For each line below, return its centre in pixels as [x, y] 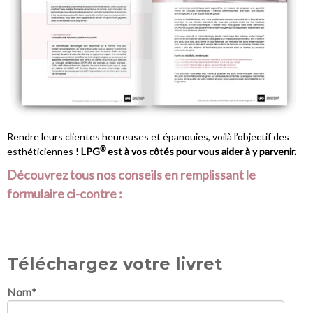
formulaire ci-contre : [65, 194]
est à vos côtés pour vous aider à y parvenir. [202, 152]
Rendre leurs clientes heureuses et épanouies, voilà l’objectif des [148, 137]
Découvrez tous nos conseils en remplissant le [131, 175]
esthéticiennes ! [44, 152]
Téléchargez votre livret [115, 264]
